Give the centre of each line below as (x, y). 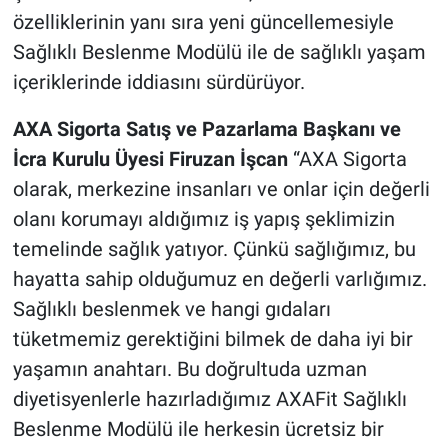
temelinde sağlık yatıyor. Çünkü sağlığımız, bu (214, 249)
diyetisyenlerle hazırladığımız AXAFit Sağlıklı (209, 399)
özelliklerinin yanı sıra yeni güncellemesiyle (203, 22)
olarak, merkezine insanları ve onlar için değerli (221, 189)
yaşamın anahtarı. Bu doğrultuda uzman (189, 369)
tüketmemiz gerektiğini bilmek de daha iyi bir (212, 339)
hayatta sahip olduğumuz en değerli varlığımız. (219, 279)
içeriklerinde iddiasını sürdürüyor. (161, 82)
